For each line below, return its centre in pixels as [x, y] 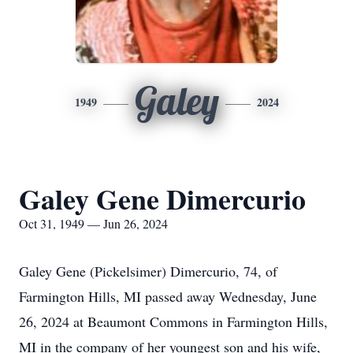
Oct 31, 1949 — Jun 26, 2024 [93, 223]
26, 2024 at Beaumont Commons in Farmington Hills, [173, 321]
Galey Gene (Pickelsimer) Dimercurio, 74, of [148, 271]
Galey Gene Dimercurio [162, 199]
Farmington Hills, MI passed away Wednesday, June [168, 296]
